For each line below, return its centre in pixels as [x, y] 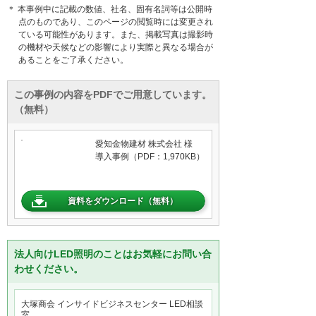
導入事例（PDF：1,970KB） [150, 156]
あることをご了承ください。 [74, 60]
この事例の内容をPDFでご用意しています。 [113, 94]
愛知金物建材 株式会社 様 [148, 144]
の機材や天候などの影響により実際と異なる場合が [116, 47]
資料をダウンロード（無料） [122, 201]
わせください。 [49, 268]
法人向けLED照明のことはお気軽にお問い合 [113, 254]
